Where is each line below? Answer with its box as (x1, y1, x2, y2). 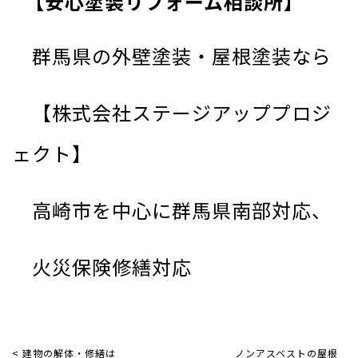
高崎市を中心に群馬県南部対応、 (12, 195, 332, 224)
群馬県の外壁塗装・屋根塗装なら (12, 41, 332, 70)
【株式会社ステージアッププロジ (12, 97, 332, 126)
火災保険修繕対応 (12, 252, 192, 280)
